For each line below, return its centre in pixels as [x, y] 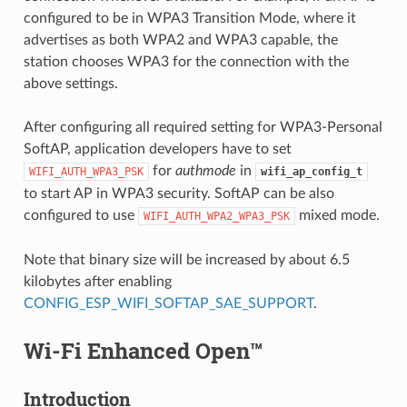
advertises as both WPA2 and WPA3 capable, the [180, 40]
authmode [205, 170]
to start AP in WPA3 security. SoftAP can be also [179, 193]
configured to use [80, 215]
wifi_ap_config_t [311, 171]
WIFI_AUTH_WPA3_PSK [86, 171]
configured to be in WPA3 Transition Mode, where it [189, 18]
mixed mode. [337, 215]
